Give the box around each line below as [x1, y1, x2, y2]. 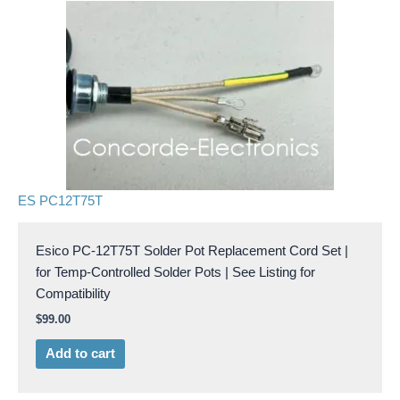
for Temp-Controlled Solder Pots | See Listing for [36, 265, 315, 280]
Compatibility [36, 287, 111, 302]
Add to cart [45, 346, 115, 362]
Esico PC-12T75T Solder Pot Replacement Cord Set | [36, 244, 348, 259]
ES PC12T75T [18, 194, 103, 209]
